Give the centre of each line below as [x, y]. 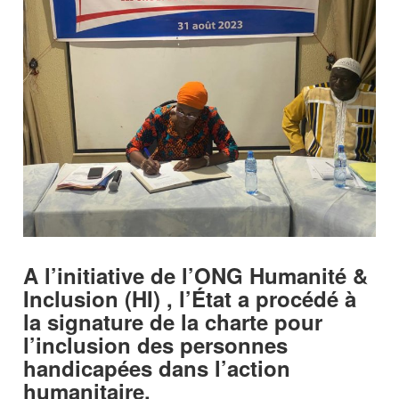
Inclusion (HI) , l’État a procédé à [190, 298]
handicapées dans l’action [157, 367]
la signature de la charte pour [173, 321]
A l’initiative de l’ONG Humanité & [196, 275]
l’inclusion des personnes [156, 344]
